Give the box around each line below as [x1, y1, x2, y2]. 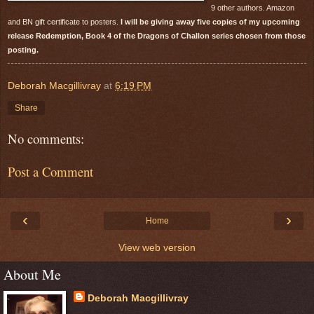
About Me [4, 265, 61, 285]
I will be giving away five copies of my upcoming [118, 17, 300, 26]
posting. [8, 45, 39, 54]
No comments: [8, 130, 84, 148]
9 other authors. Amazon [211, 3, 294, 12]
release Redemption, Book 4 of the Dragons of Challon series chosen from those [8, 31, 306, 40]
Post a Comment [8, 163, 93, 181]
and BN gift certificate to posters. [8, 17, 118, 26]
